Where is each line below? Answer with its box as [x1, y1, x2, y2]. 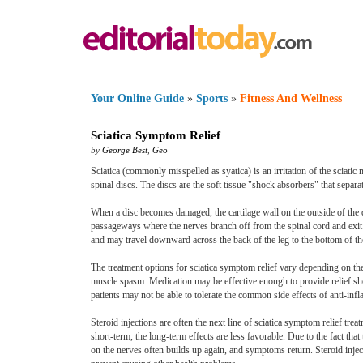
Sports [196, 92, 228, 105]
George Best [102, 145, 147, 155]
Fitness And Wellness [240, 92, 342, 105]
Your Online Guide [91, 92, 184, 105]
